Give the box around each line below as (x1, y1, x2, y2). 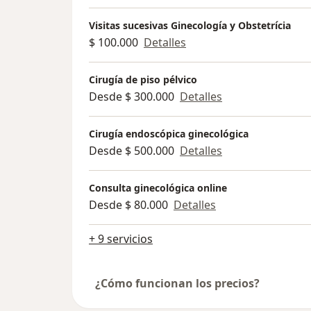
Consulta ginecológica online (89, 180, 227, 194)
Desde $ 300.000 (89, 88, 174, 104)
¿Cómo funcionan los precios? (95, 275, 260, 291)
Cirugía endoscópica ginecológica (89, 126, 249, 140)
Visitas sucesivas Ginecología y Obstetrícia (89, 18, 291, 32)
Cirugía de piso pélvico (89, 72, 197, 86)
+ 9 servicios (89, 230, 153, 246)
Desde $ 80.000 (89, 196, 168, 212)
